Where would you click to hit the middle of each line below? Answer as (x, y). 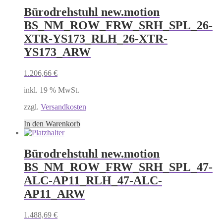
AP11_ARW (55, 194)
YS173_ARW (57, 52)
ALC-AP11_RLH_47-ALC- (93, 181)
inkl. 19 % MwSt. (52, 90)
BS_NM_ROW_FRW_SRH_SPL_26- (118, 26)
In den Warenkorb (52, 124)
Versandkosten (63, 107)
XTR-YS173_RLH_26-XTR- (96, 39)
